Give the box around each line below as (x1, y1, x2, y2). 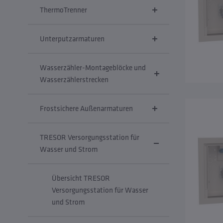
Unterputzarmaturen (40, 34, 105, 43)
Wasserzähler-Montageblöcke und (40, 63, 146, 72)
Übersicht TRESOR (52, 173, 110, 183)
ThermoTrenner (40, 5, 87, 14)
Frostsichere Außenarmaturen (40, 104, 133, 113)
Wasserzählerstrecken (40, 75, 109, 84)
